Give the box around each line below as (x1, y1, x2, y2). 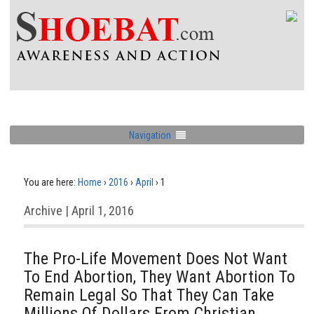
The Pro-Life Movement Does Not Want (24, 249, 287, 268)
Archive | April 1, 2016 (24, 203, 134, 218)
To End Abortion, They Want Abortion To (24, 267, 295, 287)
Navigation (128, 129, 171, 141)
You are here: (24, 177, 76, 188)
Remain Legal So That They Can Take (24, 285, 274, 305)
